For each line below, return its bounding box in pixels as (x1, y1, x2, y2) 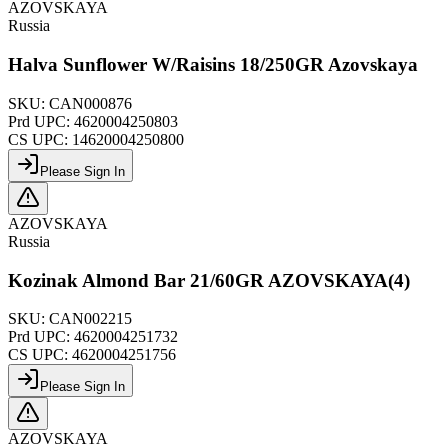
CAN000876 (49, 94, 132, 112)
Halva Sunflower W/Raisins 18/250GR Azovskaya (8, 54, 418, 76)
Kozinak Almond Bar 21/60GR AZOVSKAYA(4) (8, 269, 410, 291)
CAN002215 (49, 310, 132, 328)
